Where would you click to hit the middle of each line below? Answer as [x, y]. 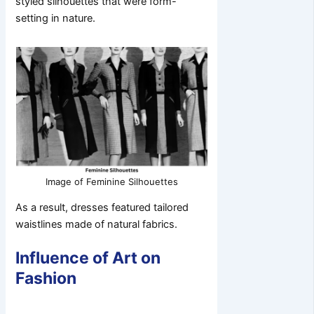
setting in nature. [56, 18]
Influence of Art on [88, 258]
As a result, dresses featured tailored [102, 208]
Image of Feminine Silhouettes [111, 181]
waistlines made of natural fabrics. [97, 225]
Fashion [46, 279]
